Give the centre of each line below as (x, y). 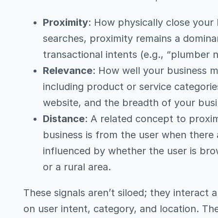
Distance (64, 118)
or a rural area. (77, 167)
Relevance (68, 70)
